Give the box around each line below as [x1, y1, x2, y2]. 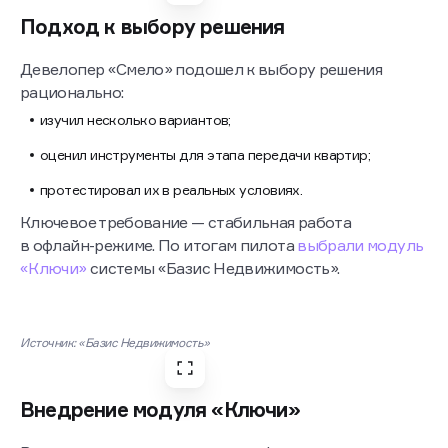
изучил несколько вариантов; [40, 339, 231, 357]
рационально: [20, 310, 127, 331]
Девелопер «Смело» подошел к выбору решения [20, 287, 383, 308]
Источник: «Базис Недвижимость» [20, 180, 210, 196]
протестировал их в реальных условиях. [40, 409, 306, 427]
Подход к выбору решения [20, 242, 285, 268]
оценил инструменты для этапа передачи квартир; [40, 374, 371, 392]
